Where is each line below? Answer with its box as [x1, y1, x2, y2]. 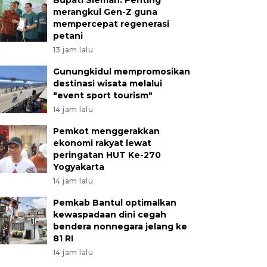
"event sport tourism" [52, 89, 153, 101]
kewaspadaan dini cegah [52, 209, 166, 220]
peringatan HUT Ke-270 [52, 149, 161, 160]
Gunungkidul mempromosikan [52, 66, 190, 77]
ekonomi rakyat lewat [52, 137, 151, 148]
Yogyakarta [52, 161, 104, 172]
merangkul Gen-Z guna [52, 6, 157, 17]
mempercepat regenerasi [52, 18, 169, 29]
